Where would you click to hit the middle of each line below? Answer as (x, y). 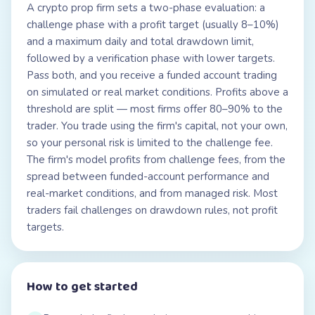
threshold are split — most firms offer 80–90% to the (155, 109)
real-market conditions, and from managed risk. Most (152, 193)
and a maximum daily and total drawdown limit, (140, 41)
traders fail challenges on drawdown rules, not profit (152, 210)
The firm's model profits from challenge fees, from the (156, 160)
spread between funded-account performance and (148, 176)
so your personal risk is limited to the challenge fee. (150, 143)
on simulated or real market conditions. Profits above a (157, 92)
